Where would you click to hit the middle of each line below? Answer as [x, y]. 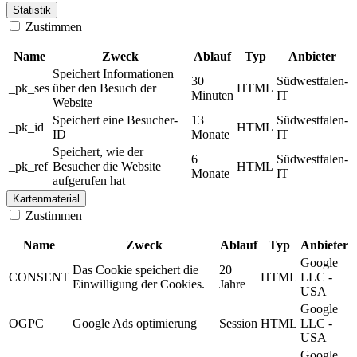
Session [238, 323]
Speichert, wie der [98, 151]
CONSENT [39, 277]
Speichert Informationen [113, 73]
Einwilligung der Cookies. [139, 284]
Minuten [212, 95]
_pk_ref [28, 166]
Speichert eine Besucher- [115, 120]
